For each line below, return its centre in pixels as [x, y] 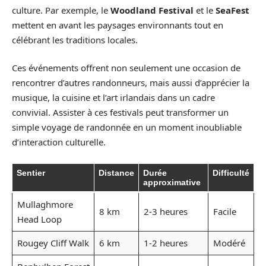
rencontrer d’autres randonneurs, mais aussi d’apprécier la [131, 83]
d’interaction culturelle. [59, 142]
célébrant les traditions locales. [75, 39]
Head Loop [39, 219]
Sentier [31, 172]
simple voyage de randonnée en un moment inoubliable [127, 127]
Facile [224, 211]
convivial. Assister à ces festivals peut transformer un [120, 112]
